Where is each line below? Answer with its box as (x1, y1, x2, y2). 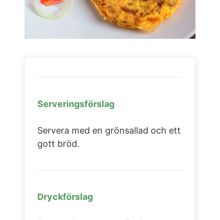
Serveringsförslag (37, 99, 114, 109)
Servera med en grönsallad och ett (37, 125, 181, 136)
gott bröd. (37, 138, 80, 149)
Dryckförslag (37, 192, 93, 202)
